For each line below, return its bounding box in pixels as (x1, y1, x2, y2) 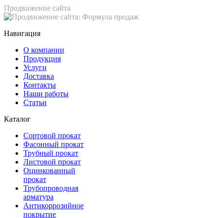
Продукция (23, 54, 61, 63)
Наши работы (23, 89, 69, 98)
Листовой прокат (23, 157, 81, 166)
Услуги (23, 63, 47, 72)
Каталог (4, 114, 31, 123)
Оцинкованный (23, 166, 75, 175)
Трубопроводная (23, 183, 78, 192)
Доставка (23, 72, 54, 80)
